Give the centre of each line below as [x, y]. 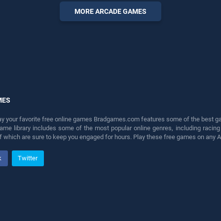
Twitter [28, 158]
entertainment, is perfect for [55, 8]
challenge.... [33, 26]
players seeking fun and [50, 17]
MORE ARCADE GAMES [110, 11]
